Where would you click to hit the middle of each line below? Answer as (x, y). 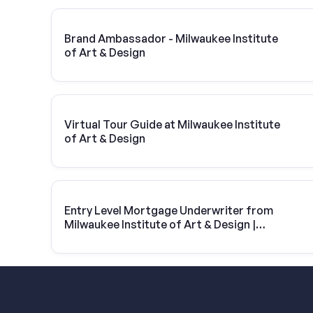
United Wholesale (110, 238)
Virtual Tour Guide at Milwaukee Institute (172, 124)
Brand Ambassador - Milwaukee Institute (171, 38)
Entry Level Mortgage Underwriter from (169, 210)
